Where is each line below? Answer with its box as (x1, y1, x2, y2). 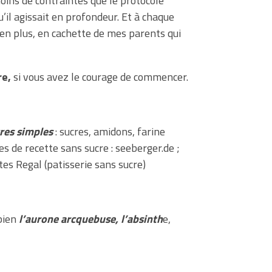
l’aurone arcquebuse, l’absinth (19, 210, 163, 227)
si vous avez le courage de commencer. (11, 68, 188, 85)
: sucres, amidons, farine (53, 123, 165, 140)
